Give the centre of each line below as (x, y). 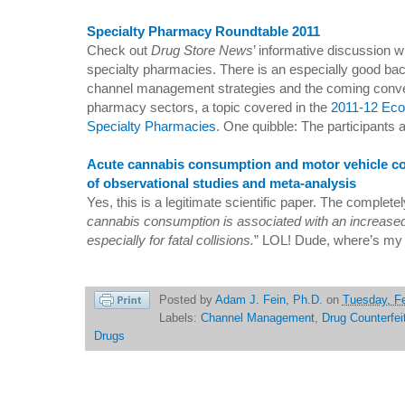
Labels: (179, 319)
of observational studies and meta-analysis (221, 184)
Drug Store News (202, 51)
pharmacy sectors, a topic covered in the (209, 108)
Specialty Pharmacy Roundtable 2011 (203, 32)
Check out (119, 51)
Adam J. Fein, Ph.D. (268, 301)
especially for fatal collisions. (170, 240)
